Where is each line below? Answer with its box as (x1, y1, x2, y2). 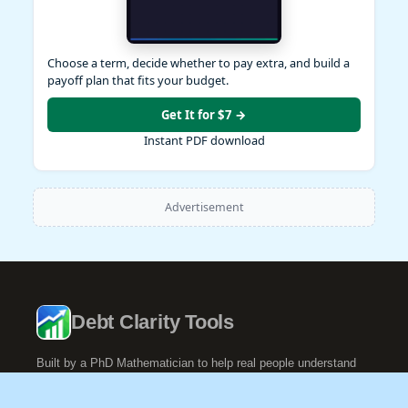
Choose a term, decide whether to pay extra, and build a (47, 54, 350, 71)
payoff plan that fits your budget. (47, 71, 229, 88)
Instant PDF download (143, 131, 265, 148)
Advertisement (164, 199, 244, 215)
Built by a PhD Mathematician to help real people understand (36, 355, 356, 370)
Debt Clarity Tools (71, 310, 235, 333)
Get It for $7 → (161, 106, 247, 123)
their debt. (36, 373, 89, 388)
